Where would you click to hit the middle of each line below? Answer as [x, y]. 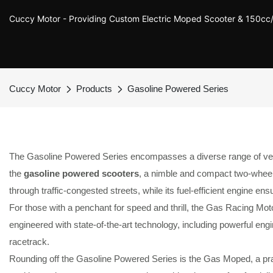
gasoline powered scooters [81, 174]
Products [94, 89]
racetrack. [29, 242]
